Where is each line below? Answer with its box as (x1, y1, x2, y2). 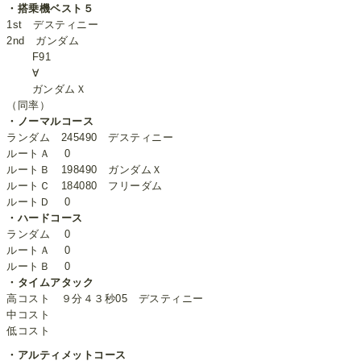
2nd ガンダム (6, 35, 80, 48)
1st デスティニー (6, 19, 99, 31)
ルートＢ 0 (6, 260, 71, 273)
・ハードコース (6, 212, 83, 225)
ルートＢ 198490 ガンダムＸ (6, 164, 163, 176)
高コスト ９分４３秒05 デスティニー (6, 293, 204, 305)
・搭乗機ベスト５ (6, 2, 94, 15)
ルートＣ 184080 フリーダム (6, 180, 163, 193)
